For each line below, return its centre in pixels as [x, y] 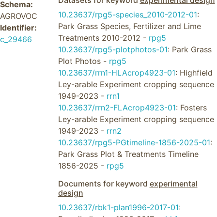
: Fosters [191, 108]
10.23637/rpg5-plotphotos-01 [113, 49]
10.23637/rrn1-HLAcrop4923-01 [116, 73]
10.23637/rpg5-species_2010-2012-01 [127, 15]
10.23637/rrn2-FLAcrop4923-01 [117, 108]
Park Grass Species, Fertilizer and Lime [129, 26]
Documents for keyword [104, 184]
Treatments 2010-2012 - [103, 38]
